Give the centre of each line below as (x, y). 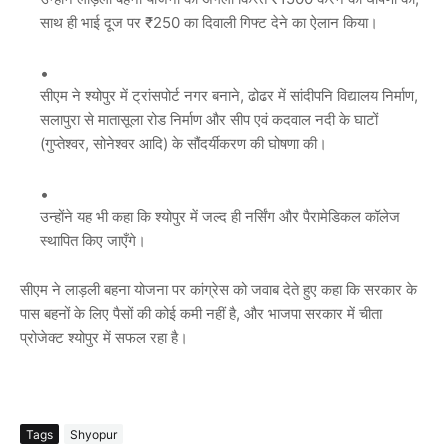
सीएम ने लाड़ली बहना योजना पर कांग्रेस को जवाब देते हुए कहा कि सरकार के (218, 290)
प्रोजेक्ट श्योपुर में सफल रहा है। (104, 338)
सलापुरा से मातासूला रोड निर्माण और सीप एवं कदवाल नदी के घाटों (209, 120)
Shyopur (93, 434)
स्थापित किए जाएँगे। (93, 241)
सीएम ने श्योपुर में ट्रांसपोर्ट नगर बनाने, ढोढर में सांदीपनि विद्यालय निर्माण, (229, 96)
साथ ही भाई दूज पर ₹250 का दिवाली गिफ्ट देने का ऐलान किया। (209, 23)
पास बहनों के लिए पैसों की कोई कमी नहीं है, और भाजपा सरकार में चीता (201, 314)
